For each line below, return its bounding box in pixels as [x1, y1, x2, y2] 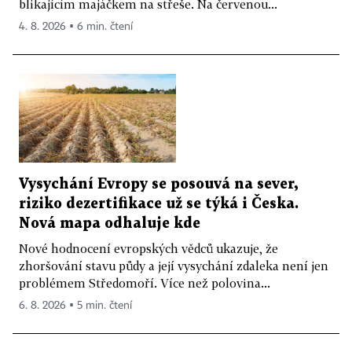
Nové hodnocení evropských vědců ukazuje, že [19, 240, 278, 255]
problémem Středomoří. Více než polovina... [19, 275, 270, 290]
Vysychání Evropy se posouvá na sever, [19, 177, 298, 191]
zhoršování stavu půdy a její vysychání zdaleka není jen [19, 258, 328, 273]
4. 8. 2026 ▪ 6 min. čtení [19, 21, 133, 32]
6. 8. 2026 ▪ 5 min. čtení [19, 299, 132, 311]
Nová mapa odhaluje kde [19, 216, 200, 230]
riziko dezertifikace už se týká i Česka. [19, 196, 299, 211]
